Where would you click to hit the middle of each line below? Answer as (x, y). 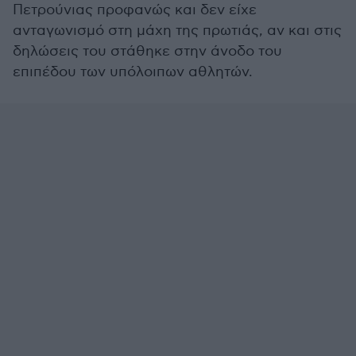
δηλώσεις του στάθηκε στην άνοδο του (147, 51)
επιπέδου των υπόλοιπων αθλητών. (133, 72)
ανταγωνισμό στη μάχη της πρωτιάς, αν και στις (177, 31)
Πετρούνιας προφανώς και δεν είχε (135, 10)
